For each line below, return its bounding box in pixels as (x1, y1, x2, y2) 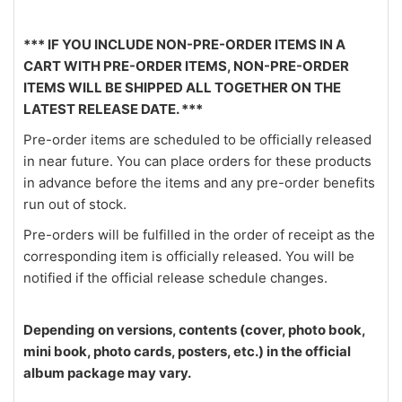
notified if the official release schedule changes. (23, 269, 328, 287)
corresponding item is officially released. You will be (23, 248, 354, 266)
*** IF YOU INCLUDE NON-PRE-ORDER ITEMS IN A (23, 36, 345, 54)
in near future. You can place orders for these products (23, 153, 371, 170)
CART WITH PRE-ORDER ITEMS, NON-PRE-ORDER (23, 57, 349, 75)
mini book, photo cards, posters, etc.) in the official (23, 343, 351, 361)
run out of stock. (23, 196, 127, 214)
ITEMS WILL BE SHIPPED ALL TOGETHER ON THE (23, 79, 341, 97)
